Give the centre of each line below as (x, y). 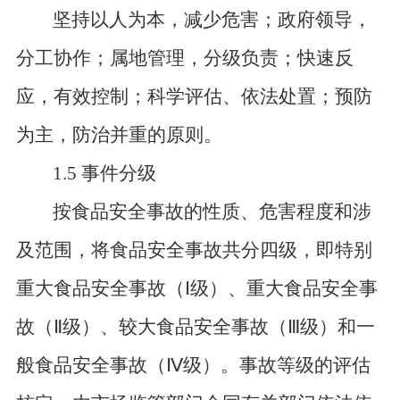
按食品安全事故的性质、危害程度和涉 (212, 212)
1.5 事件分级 (105, 173)
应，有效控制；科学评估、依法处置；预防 (194, 96)
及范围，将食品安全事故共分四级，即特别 (194, 250)
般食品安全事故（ (91, 365)
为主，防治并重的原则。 (119, 135)
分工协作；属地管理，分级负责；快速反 (184, 58)
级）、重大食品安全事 (283, 288)
